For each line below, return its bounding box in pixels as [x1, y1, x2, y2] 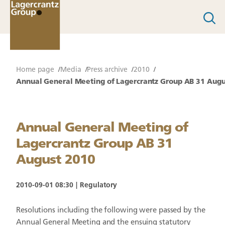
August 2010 [16, 154, 95, 167]
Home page [16, 66, 55, 74]
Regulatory [80, 182, 117, 189]
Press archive [87, 66, 128, 74]
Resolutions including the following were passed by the [16, 207, 205, 214]
